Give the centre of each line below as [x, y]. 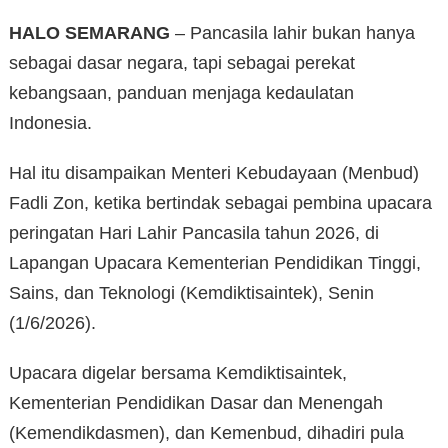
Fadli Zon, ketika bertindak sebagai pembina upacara [220, 203]
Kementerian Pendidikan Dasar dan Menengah [196, 403]
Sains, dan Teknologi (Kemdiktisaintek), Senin [191, 293]
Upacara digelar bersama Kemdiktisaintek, [178, 373]
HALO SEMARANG [89, 33]
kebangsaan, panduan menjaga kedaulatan [181, 93]
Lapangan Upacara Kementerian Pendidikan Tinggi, [215, 263]
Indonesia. [50, 123]
